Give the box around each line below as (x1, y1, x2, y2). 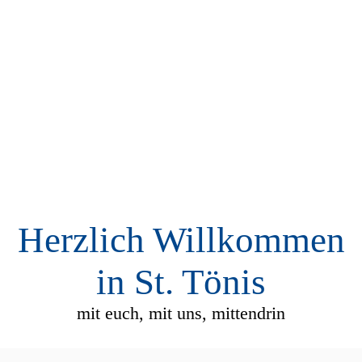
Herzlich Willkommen (17, 220, 345, 260)
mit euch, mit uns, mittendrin (77, 303, 285, 323)
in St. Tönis (96, 262, 266, 302)
